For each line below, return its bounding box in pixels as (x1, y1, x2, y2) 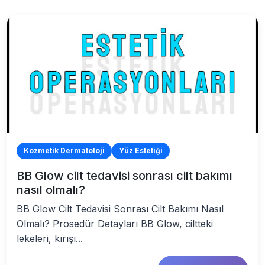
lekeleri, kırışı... (17, 232, 83, 244)
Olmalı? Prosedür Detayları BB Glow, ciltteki (17, 218, 213, 230)
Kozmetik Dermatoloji (24, 146, 105, 155)
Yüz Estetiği (119, 146, 163, 155)
